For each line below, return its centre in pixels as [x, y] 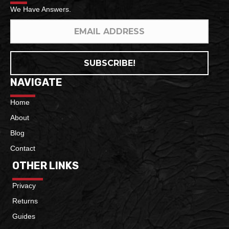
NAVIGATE [36, 82]
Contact [23, 148]
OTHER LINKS [45, 165]
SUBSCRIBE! [109, 63]
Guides [24, 216]
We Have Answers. [41, 9]
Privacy [24, 185]
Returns [25, 201]
